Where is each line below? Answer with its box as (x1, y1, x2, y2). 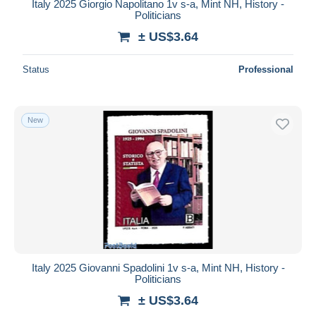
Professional (238, 63, 293, 75)
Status (23, 63, 49, 75)
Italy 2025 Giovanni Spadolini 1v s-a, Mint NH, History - (31, 261, 285, 274)
